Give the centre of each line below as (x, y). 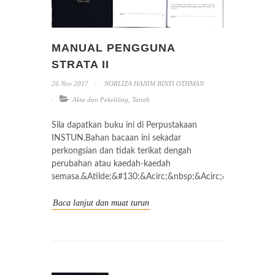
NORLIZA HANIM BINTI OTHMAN (153, 83)
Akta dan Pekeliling (100, 99)
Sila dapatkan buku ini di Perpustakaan (124, 125)
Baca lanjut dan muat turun (101, 203)
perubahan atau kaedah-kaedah (111, 164)
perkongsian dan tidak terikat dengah (122, 151)
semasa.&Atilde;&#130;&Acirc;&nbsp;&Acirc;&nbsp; (150, 177)
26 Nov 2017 (70, 83)
